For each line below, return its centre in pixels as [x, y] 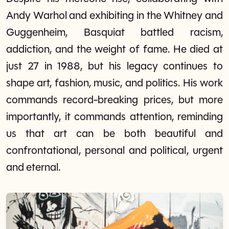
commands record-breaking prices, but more [114, 100]
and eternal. [33, 168]
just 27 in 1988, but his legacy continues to [114, 66]
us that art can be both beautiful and [114, 134]
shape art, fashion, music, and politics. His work [114, 83]
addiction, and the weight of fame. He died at [114, 50]
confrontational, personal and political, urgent [114, 151]
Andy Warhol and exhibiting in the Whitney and [114, 16]
